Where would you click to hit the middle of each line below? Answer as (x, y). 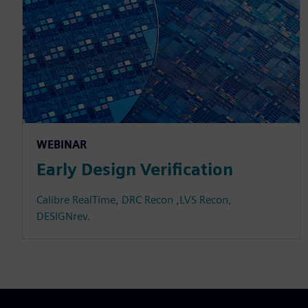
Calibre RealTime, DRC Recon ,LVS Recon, (134, 199)
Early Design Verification (135, 169)
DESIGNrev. (64, 216)
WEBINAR (62, 144)
